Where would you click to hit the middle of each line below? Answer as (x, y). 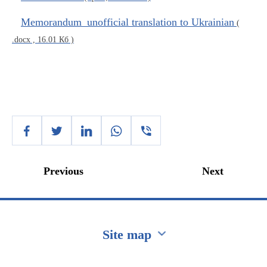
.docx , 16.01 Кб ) (43, 40)
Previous (63, 171)
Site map (127, 235)
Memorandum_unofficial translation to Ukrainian (128, 22)
